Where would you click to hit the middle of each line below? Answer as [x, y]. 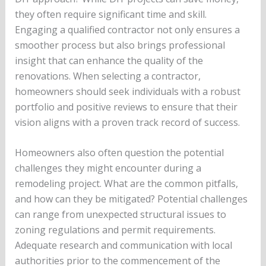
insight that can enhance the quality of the [109, 60]
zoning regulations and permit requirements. [115, 230]
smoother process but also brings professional [120, 45]
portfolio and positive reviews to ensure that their [126, 107]
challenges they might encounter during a [108, 168]
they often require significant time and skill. [110, 14]
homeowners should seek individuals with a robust [127, 91]
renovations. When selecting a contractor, [107, 76]
